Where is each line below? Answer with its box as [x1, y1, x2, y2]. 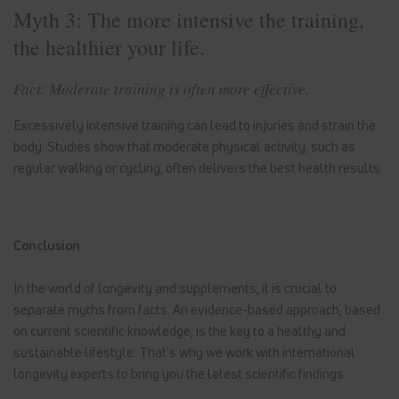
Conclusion [13, 235, 80, 254]
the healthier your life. [13, 32, 205, 61]
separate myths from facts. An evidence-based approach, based [13, 299, 380, 318]
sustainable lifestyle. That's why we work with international [13, 342, 355, 361]
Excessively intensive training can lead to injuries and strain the [13, 115, 376, 134]
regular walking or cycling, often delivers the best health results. [13, 158, 383, 176]
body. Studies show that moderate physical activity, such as [13, 136, 355, 155]
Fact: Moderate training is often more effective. [13, 77, 309, 99]
